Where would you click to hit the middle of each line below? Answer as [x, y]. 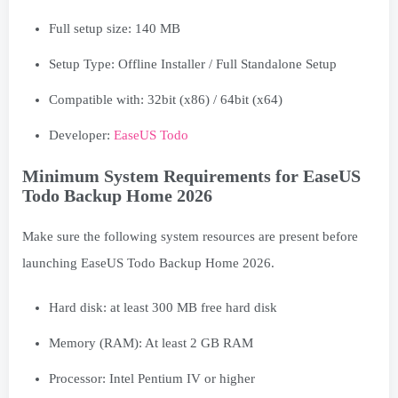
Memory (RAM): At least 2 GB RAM [151, 342]
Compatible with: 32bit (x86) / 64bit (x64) [166, 99]
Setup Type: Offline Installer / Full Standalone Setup [193, 64]
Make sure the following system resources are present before [190, 236]
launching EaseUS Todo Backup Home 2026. [148, 263]
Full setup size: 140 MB [115, 28]
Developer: [81, 135]
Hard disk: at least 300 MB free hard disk [163, 307]
